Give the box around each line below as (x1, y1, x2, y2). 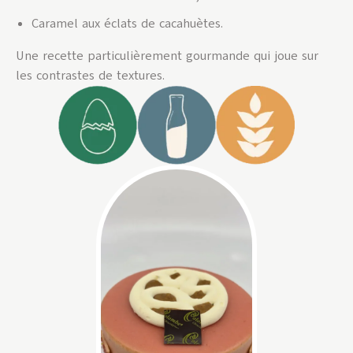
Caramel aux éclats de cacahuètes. (32, 14, 223, 32)
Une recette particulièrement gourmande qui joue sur (16, 46, 318, 65)
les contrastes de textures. (16, 66, 165, 84)
